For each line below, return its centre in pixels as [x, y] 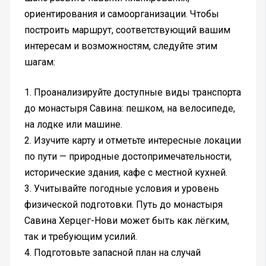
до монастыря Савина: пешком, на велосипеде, [129, 109]
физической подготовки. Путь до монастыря [123, 205]
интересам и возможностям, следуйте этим [121, 46]
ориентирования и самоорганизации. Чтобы [121, 14]
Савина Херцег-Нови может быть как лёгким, [126, 221]
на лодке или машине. [73, 125]
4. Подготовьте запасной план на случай [112, 253]
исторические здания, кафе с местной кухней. [126, 173]
